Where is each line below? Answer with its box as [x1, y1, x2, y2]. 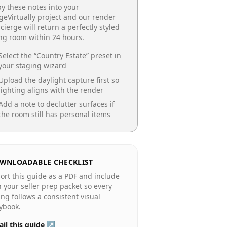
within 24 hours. [27, 32, 84, 42]
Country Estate [36, 51, 86, 60]
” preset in [86, 51, 121, 60]
